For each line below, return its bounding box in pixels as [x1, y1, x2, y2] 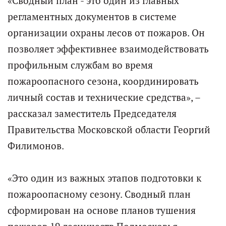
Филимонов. [8, 140, 64, 152]
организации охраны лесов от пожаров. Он [8, 27, 205, 39]
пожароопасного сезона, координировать [8, 75, 199, 88]
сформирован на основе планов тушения [8, 204, 196, 217]
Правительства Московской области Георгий [8, 124, 210, 136]
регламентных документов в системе [8, 11, 177, 23]
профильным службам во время [8, 59, 153, 72]
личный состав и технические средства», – [8, 91, 200, 104]
